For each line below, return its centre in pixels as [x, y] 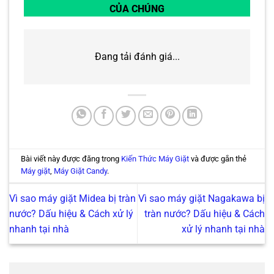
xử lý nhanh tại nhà [223, 229]
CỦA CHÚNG [137, 9]
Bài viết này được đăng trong [71, 159]
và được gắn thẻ [218, 159]
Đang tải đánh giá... [137, 57]
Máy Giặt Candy [81, 171]
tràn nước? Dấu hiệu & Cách [205, 214]
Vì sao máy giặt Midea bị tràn [72, 199]
